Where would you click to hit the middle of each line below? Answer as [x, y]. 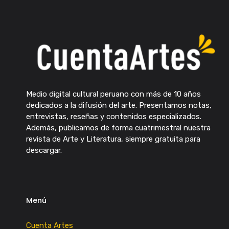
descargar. [44, 150]
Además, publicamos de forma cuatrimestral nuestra [118, 128]
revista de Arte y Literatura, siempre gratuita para [113, 139]
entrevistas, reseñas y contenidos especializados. [113, 116]
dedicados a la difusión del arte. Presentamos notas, [119, 105]
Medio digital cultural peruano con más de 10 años [113, 94]
